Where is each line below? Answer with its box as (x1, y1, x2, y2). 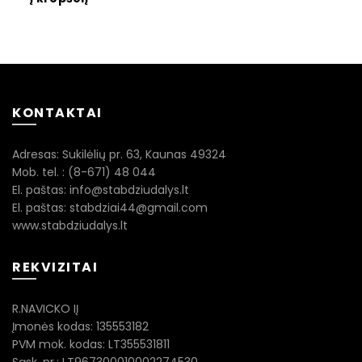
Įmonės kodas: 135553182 (12, 318, 149, 335)
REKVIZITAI (12, 258, 98, 276)
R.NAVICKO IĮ (12, 301, 78, 317)
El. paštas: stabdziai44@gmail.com (12, 200, 208, 216)
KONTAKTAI (12, 103, 103, 122)
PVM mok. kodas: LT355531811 (12, 336, 170, 352)
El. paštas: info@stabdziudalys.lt (12, 182, 189, 198)
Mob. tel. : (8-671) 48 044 (12, 164, 156, 180)
